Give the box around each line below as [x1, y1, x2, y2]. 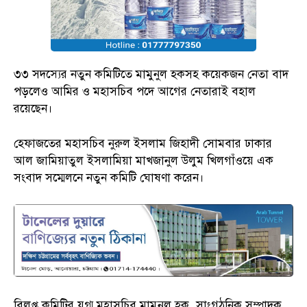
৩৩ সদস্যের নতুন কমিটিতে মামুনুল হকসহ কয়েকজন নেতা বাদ [14, 66, 288, 82]
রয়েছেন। [14, 101, 53, 116]
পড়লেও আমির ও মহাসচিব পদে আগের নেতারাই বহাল [14, 84, 256, 99]
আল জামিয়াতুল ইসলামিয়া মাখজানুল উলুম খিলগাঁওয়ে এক [14, 153, 273, 168]
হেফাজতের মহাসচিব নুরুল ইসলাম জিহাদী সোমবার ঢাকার [14, 136, 272, 151]
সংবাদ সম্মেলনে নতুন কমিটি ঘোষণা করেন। [14, 170, 204, 185]
